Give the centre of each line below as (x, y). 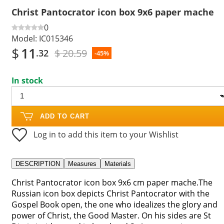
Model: (24, 38)
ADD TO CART (65, 116)
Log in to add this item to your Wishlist (106, 134)
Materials (118, 163)
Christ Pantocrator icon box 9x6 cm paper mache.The (112, 182)
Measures (82, 163)
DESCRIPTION (38, 163)
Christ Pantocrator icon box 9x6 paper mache (113, 12)
